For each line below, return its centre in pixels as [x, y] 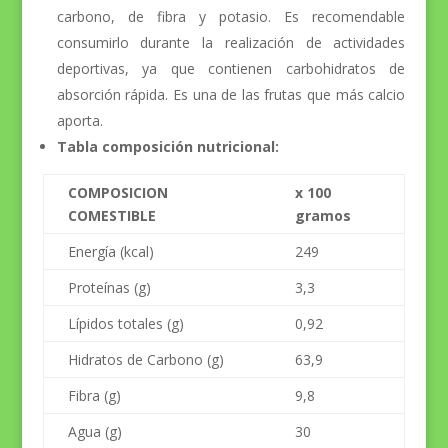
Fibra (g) [94, 395]
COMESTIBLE [111, 215]
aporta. [79, 120]
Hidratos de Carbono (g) [145, 359]
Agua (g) [94, 431]
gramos [322, 215]
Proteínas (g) [109, 287]
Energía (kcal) [110, 251]
